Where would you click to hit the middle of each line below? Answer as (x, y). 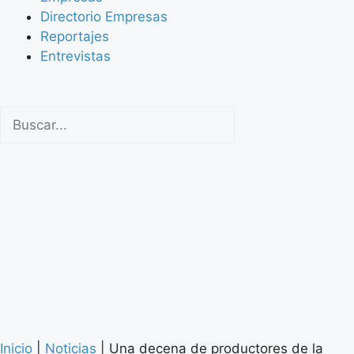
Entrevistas (75, 56)
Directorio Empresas (104, 17)
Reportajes (75, 37)
